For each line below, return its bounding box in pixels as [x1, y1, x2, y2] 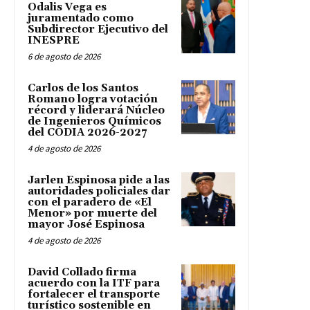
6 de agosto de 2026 [28, 51, 100, 63]
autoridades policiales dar [28, 185, 170, 199]
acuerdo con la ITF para [28, 277, 160, 291]
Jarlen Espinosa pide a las [28, 174, 170, 188]
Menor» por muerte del [28, 207, 157, 221]
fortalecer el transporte [28, 288, 160, 302]
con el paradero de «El [28, 196, 152, 210]
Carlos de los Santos [28, 82, 138, 95]
